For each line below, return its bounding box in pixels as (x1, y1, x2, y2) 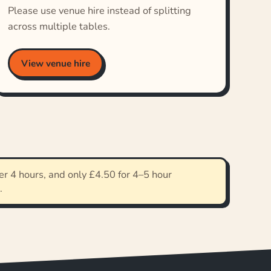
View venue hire (21, 56, 91, 70)
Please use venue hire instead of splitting (7, 4, 191, 18)
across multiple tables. (7, 19, 110, 34)
